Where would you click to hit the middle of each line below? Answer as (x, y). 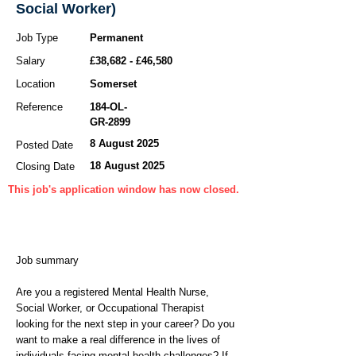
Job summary (47, 260)
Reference (41, 107)
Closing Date (45, 166)
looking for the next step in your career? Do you (125, 324)
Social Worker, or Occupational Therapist (110, 308)
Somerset (113, 84)
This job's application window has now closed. (124, 190)
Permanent (116, 38)
